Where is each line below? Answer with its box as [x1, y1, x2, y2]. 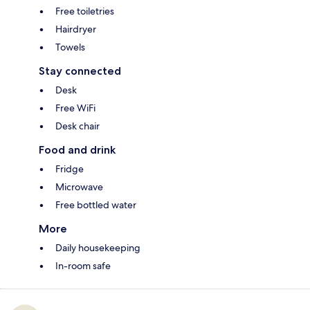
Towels [55, 41, 85, 54]
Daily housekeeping [55, 241, 140, 255]
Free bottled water [55, 199, 136, 212]
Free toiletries [55, 5, 114, 18]
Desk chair [55, 120, 100, 133]
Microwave [55, 181, 103, 194]
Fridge [55, 163, 84, 176]
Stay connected [39, 64, 121, 78]
